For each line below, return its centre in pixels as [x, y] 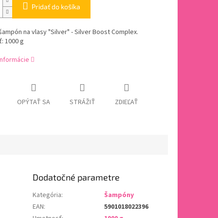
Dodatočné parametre [76, 177]
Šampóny [119, 195]
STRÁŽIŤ [82, 102]
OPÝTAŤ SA [33, 102]
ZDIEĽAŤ [126, 102]
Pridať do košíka [56, 7]
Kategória [47, 195]
